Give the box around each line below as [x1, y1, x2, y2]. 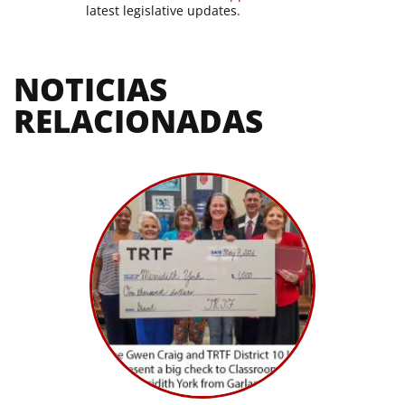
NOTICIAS [14, 68, 167, 110]
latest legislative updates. [86, 2, 241, 19]
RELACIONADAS [14, 99, 263, 142]
